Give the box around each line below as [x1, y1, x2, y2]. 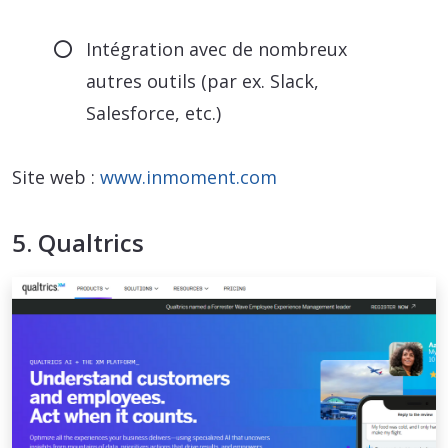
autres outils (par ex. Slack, [86, 69, 320, 94]
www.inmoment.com [100, 165, 277, 190]
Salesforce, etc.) [86, 101, 222, 126]
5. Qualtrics [12, 226, 144, 260]
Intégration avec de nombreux [86, 37, 348, 62]
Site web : [12, 165, 100, 190]
